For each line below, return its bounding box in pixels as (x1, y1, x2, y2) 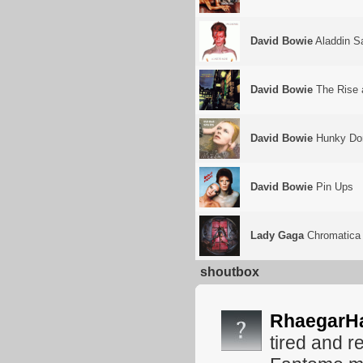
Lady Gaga (250, 229, 304, 241)
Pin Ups (313, 181, 353, 193)
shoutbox (200, 265, 259, 279)
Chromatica (304, 229, 361, 241)
